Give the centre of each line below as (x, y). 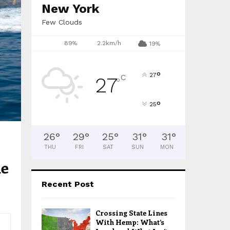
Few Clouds (62, 22)
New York (70, 9)
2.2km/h (109, 43)
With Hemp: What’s (130, 222)
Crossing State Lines (131, 213)
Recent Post (68, 184)
